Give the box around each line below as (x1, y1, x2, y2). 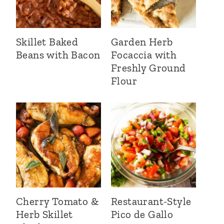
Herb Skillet (16, 208, 73, 220)
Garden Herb (111, 35, 173, 48)
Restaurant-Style (111, 195, 191, 207)
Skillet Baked (16, 35, 78, 48)
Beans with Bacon (16, 48, 100, 61)
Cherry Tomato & (16, 195, 98, 207)
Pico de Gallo (111, 208, 173, 220)
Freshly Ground (111, 61, 186, 74)
